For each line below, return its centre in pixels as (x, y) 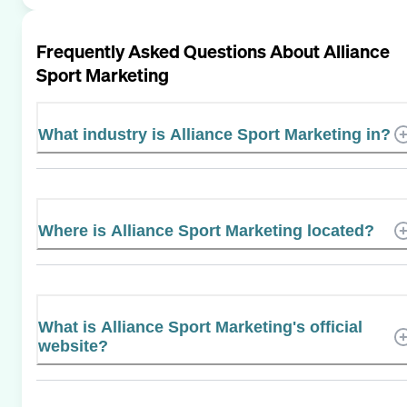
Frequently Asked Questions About (180, 51)
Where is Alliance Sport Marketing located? (206, 230)
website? (73, 346)
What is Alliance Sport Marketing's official (200, 327)
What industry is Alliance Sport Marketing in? (214, 134)
